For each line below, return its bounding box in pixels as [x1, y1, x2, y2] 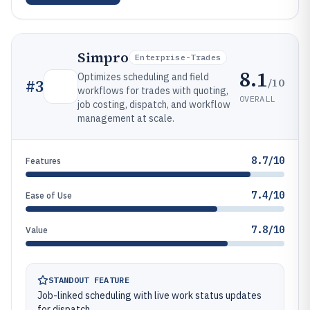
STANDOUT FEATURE [48, 275, 129, 285]
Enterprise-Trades [135, 52, 221, 62]
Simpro [77, 48, 129, 67]
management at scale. [77, 112, 174, 125]
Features [26, 156, 61, 166]
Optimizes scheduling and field [77, 71, 209, 83]
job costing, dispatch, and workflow [77, 98, 230, 111]
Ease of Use [26, 190, 72, 201]
